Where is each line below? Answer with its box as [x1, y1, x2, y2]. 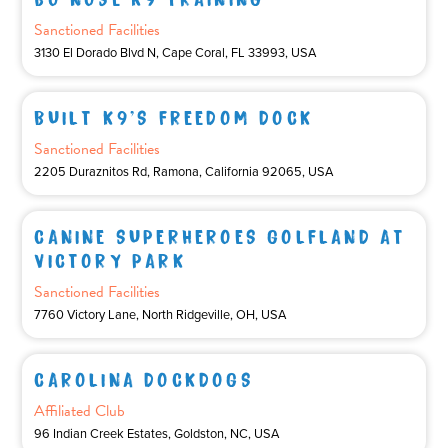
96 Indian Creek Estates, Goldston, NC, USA [34, 425, 280, 442]
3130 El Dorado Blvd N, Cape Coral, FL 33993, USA [34, 44, 317, 61]
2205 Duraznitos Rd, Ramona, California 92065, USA [34, 163, 334, 180]
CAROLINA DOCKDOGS [34, 366, 254, 388]
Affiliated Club [34, 398, 126, 423]
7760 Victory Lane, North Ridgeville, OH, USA [34, 306, 287, 323]
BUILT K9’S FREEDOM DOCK [34, 104, 314, 126]
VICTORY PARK [34, 247, 187, 269]
